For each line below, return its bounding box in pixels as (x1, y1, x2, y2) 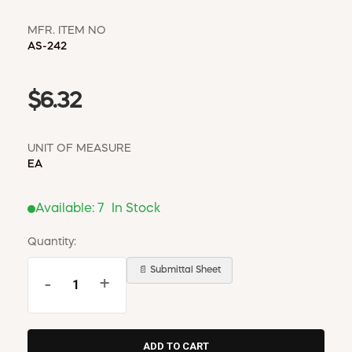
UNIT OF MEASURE (27, 142, 131, 154)
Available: (35, 202, 97, 215)
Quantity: (27, 236, 76, 247)
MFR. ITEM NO (27, 24, 106, 36)
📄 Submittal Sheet (138, 265, 221, 275)
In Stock (112, 202, 160, 215)
